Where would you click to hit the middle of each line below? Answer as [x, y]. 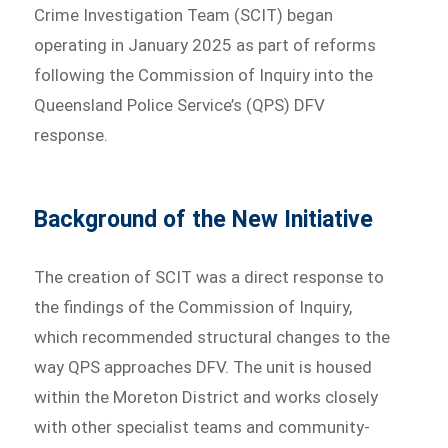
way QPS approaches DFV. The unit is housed [203, 366]
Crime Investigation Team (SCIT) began [184, 14]
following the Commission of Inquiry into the [204, 74]
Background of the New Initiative [204, 219]
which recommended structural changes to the [212, 336]
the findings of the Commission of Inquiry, [193, 306]
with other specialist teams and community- [202, 426]
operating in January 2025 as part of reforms [205, 44]
